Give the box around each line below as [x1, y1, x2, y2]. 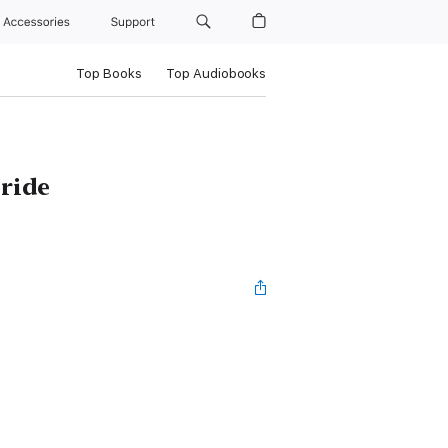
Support [111, 15, 159, 29]
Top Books [75, 66, 142, 81]
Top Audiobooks [165, 66, 266, 81]
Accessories [3, 15, 77, 29]
